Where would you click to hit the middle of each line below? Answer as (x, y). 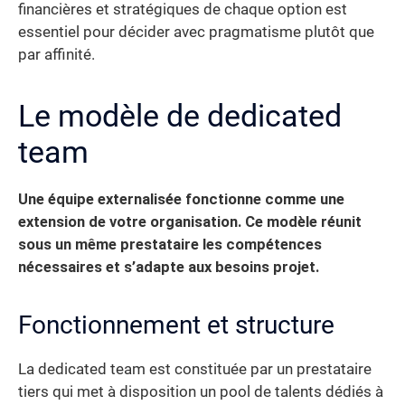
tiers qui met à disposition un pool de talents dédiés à (201, 391)
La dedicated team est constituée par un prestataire (195, 369)
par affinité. (57, 54)
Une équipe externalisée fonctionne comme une (181, 199)
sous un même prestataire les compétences (170, 244)
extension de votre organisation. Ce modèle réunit (190, 221)
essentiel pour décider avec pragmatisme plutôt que (196, 32)
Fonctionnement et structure (176, 325)
